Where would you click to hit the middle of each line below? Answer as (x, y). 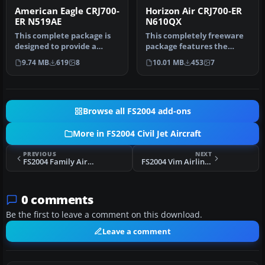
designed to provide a (56, 46)
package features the (187, 46)
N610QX (164, 22)
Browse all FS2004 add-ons (137, 111)
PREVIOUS (40, 154)
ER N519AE (38, 22)
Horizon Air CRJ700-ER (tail (195, 57)
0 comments (57, 200)
